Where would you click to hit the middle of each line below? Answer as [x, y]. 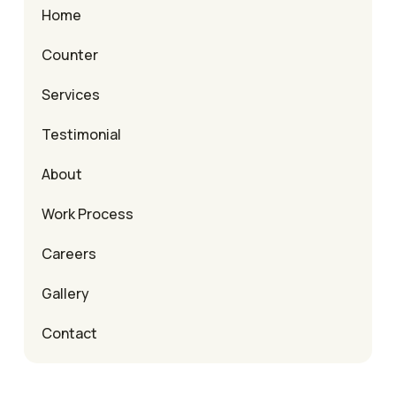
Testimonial [81, 135]
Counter [70, 55]
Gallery [65, 294]
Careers [69, 254]
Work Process [88, 214]
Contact [69, 334]
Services [71, 95]
